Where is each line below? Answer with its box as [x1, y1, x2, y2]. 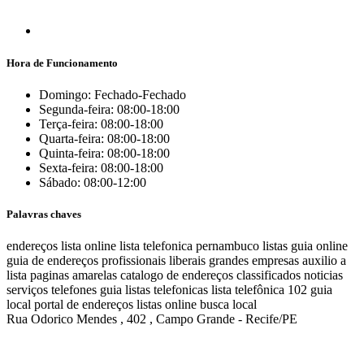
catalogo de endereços [120, 268, 233, 283]
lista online [61, 239, 116, 253]
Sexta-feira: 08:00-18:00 [39, 160, 163, 175]
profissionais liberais [102, 253, 206, 268]
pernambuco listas [196, 239, 288, 253]
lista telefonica [119, 239, 193, 253]
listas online [136, 297, 197, 312]
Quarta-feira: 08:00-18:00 [39, 131, 170, 145]
